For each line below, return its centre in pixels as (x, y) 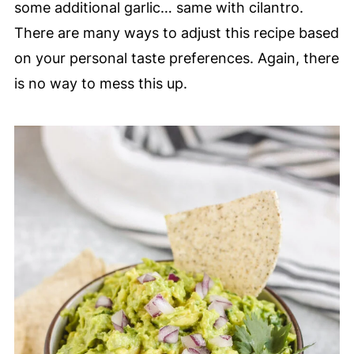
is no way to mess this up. (100, 83)
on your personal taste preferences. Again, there (176, 58)
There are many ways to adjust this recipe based (176, 32)
